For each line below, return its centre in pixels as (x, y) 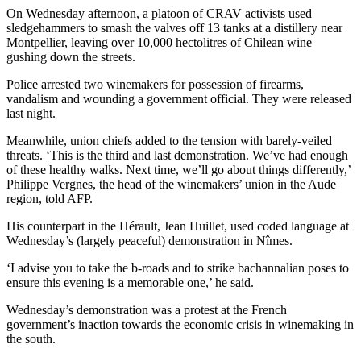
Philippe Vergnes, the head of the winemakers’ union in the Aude (171, 184)
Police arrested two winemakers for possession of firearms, (155, 84)
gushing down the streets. (71, 56)
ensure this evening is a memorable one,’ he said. (130, 282)
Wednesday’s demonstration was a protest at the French (147, 309)
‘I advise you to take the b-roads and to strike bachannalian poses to (178, 268)
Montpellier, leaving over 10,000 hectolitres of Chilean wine (159, 42)
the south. (31, 338)
